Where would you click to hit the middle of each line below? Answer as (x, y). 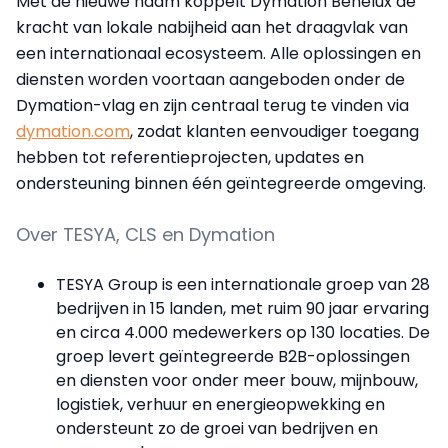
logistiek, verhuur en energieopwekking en (220, 405)
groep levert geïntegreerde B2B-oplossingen (233, 357)
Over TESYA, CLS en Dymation (145, 235)
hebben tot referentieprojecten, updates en (190, 158)
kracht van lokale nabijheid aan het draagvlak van (212, 28)
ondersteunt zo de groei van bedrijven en (217, 429)
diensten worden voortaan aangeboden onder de (210, 80)
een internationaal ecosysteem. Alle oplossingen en (218, 54)
